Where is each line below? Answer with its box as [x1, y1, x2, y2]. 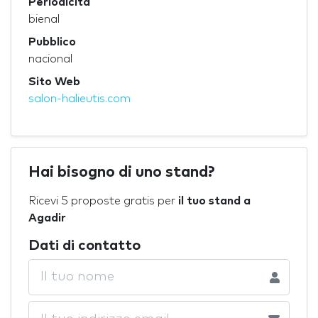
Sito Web [28, 75, 80, 87]
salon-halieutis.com [28, 92, 131, 104]
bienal [28, 13, 60, 25]
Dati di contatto [28, 238, 141, 253]
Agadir [28, 212, 66, 224]
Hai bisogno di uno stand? [28, 164, 215, 180]
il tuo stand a [178, 194, 251, 207]
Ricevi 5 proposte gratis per [28, 194, 178, 207]
